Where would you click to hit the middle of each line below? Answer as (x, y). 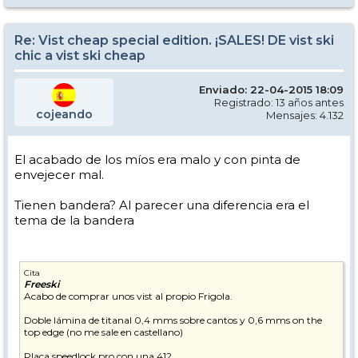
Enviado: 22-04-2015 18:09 (271, 89)
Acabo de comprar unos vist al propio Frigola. (128, 296)
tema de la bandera (74, 220)
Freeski (42, 284)
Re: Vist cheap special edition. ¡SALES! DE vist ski (174, 40)
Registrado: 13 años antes (279, 102)
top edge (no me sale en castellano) (103, 332)
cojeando (64, 114)
